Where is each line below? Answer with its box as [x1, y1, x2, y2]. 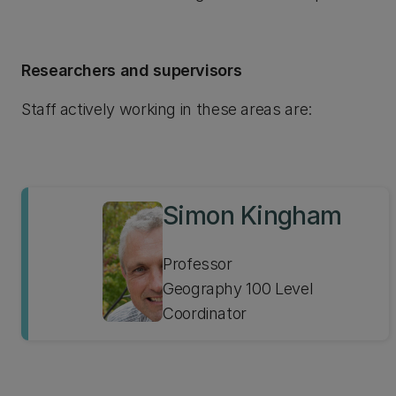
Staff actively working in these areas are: [21, 100, 312, 118]
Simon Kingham [163, 201, 342, 231]
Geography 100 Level [163, 279, 314, 298]
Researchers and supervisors [21, 61, 242, 80]
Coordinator [163, 304, 247, 323]
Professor [163, 255, 232, 273]
